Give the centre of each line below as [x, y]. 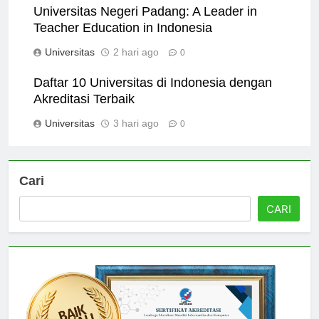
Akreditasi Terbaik [84, 111]
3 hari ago [136, 136]
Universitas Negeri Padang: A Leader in [145, 24]
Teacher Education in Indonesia [123, 40]
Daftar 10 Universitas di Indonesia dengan [153, 95]
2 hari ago [136, 64]
